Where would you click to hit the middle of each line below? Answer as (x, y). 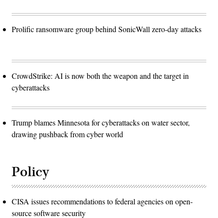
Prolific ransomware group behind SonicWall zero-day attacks (107, 29)
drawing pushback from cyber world (67, 134)
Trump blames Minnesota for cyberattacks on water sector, (101, 122)
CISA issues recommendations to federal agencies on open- (102, 201)
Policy (30, 172)
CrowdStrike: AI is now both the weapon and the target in (100, 75)
